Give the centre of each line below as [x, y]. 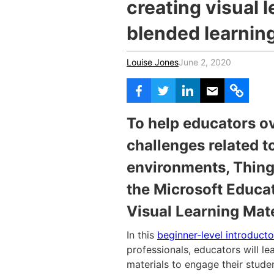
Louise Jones [153, 62]
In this [142, 235]
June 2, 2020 [205, 62]
